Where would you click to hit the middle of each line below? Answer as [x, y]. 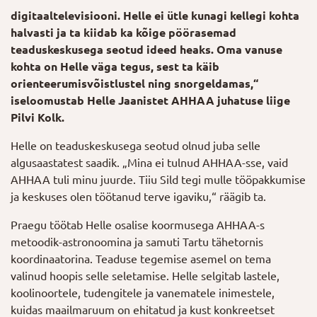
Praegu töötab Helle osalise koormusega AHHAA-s [138, 225]
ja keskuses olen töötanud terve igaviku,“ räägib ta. [138, 197]
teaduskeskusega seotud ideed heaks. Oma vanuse [146, 50]
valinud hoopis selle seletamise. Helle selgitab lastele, [145, 276]
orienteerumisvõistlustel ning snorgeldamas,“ [134, 83]
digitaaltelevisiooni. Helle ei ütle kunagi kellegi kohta [155, 16]
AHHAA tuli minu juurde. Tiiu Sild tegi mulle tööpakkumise [158, 180]
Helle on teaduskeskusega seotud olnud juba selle [136, 146]
